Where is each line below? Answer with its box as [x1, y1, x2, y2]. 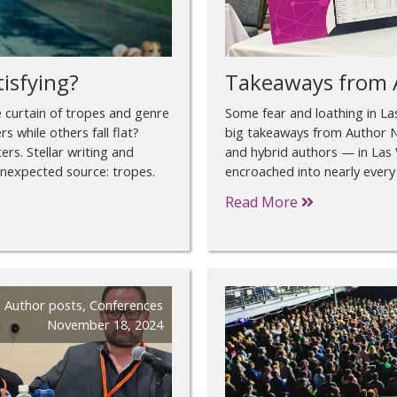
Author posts [4, 296, 82, 315]
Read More [225, 192, 301, 213]
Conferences [90, 296, 163, 315]
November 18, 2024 [47, 315, 163, 334]
